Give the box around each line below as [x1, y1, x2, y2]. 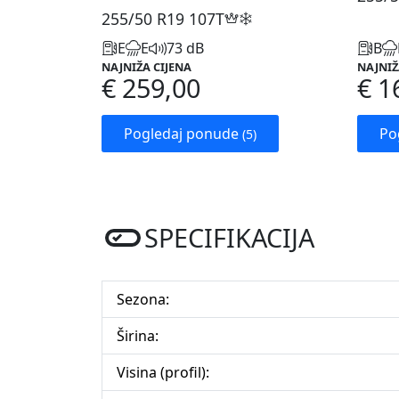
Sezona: [117, 289, 169, 310]
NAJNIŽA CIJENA [102, 59, 191, 76]
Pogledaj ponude [124, 124, 242, 144]
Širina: [117, 326, 159, 346]
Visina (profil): [117, 362, 209, 383]
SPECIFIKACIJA [144, 220, 314, 256]
